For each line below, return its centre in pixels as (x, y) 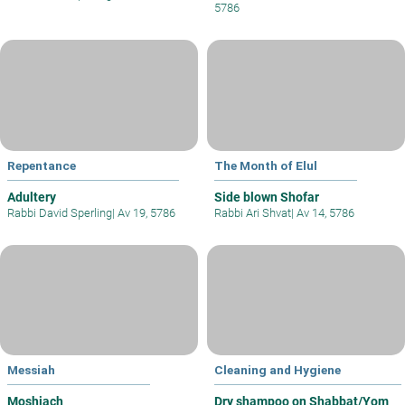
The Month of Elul (266, 165)
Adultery (32, 197)
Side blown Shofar (267, 197)
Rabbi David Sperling (60, 212)
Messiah (31, 370)
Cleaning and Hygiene (278, 370)
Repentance (42, 165)
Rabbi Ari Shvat (253, 212)
